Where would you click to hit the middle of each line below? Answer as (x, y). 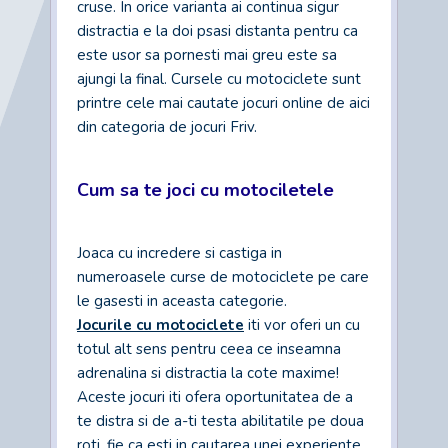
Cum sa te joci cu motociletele (205, 190)
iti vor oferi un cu (302, 325)
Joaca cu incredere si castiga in (179, 253)
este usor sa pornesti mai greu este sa (207, 55)
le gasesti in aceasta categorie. (182, 301)
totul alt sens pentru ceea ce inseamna (209, 349)
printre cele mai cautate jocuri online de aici (223, 103)
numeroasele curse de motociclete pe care (223, 277)
